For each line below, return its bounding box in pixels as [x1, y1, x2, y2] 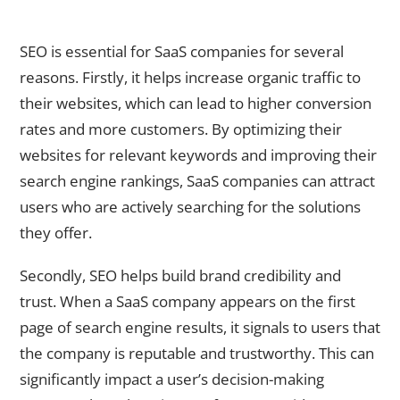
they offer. [20, 221, 92, 243]
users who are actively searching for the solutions [20, 196, 361, 217]
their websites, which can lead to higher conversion [20, 92, 371, 113]
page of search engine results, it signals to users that [20, 317, 380, 338]
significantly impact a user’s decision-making [20, 369, 324, 390]
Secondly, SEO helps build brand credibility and [20, 265, 341, 287]
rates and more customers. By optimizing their [20, 118, 342, 139]
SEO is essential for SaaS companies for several [20, 40, 344, 62]
